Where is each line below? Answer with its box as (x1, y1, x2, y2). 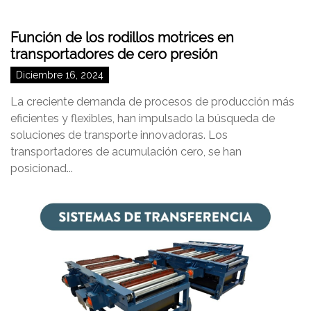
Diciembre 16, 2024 (16, 69, 103, 81)
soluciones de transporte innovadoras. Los (10, 128, 228, 142)
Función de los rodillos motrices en (10, 29, 234, 46)
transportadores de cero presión (10, 46, 218, 62)
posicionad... (10, 162, 73, 175)
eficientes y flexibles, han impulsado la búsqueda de (10, 112, 275, 125)
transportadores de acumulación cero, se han (10, 145, 242, 158)
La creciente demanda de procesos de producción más (10, 95, 294, 108)
